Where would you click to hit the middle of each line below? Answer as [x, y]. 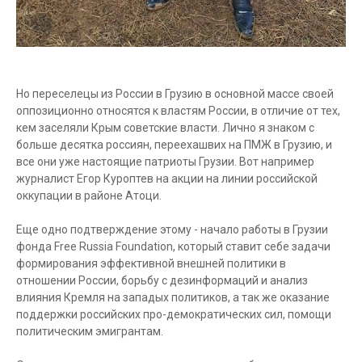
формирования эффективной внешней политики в [151, 263]
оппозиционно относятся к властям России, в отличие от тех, [178, 111]
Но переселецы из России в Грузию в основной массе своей [175, 94]
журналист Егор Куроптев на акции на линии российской [167, 179]
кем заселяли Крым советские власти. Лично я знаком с [165, 128]
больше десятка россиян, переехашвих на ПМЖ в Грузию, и [174, 145]
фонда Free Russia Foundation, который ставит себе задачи [173, 246]
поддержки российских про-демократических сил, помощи [174, 314]
